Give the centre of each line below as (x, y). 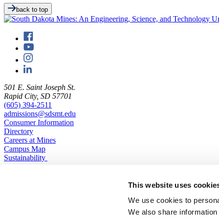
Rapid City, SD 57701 (38, 96)
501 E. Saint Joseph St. (40, 87)
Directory (19, 131)
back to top (32, 10)
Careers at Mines (30, 140)
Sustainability (26, 158)
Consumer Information (39, 122)
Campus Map (25, 149)
